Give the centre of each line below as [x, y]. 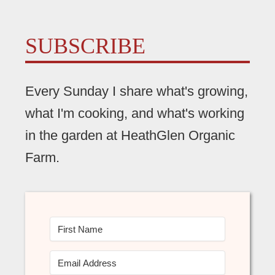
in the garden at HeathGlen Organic [130, 135]
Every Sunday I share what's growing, [136, 91]
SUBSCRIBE [85, 46]
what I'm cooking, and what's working [134, 113]
